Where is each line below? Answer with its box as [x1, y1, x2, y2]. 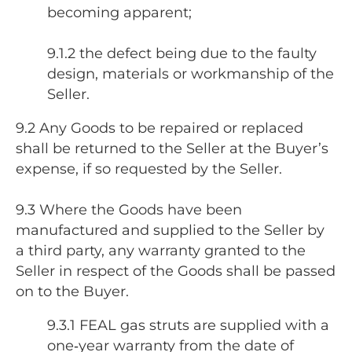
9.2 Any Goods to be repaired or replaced [16, 119, 303, 137]
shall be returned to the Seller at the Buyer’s [16, 139, 328, 157]
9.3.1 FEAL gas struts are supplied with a [47, 317, 329, 335]
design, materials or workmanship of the [47, 64, 334, 82]
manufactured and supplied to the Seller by [16, 221, 324, 239]
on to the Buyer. [16, 282, 129, 300]
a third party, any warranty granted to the [16, 241, 306, 259]
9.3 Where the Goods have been [16, 200, 242, 218]
